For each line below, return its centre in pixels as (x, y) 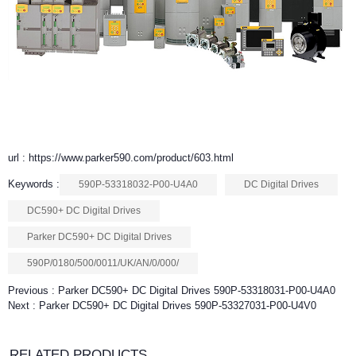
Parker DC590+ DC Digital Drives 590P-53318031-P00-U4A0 (197, 290)
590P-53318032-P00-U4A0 (138, 184)
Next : (23, 305)
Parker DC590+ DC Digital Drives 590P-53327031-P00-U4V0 (178, 305)
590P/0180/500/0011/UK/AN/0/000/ (103, 263)
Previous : (33, 290)
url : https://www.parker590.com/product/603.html (121, 157)
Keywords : (34, 184)
